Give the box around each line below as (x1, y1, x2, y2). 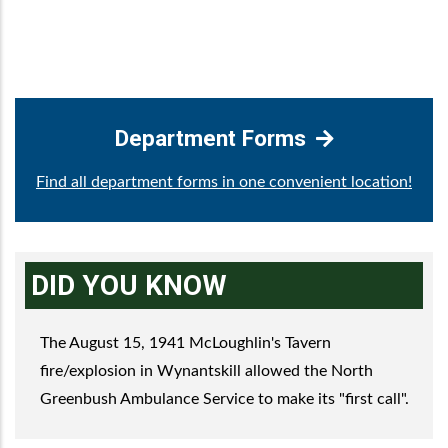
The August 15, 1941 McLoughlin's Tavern (40, 335, 331, 351)
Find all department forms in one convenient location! (36, 174, 412, 190)
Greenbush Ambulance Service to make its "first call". (40, 391, 409, 407)
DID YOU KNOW (31, 269, 227, 302)
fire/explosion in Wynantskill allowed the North (40, 363, 373, 379)
